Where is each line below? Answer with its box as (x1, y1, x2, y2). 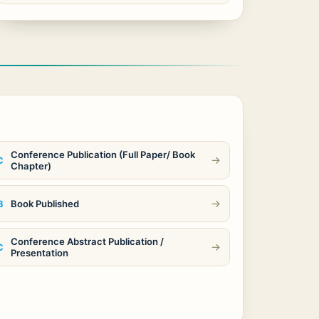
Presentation (10, 247, 68, 258)
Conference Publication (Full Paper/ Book (10, 149, 195, 160)
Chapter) (10, 160, 51, 172)
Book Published (10, 198, 79, 209)
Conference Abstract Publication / (10, 236, 164, 247)
